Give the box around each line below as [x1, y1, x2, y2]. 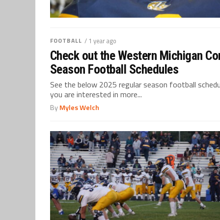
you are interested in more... [50, 88, 142, 100]
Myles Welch [59, 102, 99, 113]
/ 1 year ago [84, 35, 116, 46]
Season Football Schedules [50, 61, 179, 77]
